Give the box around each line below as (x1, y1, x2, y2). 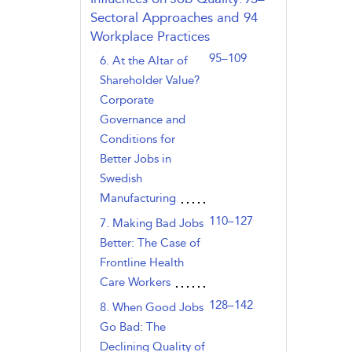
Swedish (99, 171, 142, 185)
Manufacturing (99, 191, 176, 205)
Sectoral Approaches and (90, 9, 239, 25)
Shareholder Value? (99, 73, 200, 87)
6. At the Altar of (99, 53, 188, 68)
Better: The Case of (99, 236, 200, 250)
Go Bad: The (99, 320, 166, 334)
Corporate (99, 93, 154, 107)
